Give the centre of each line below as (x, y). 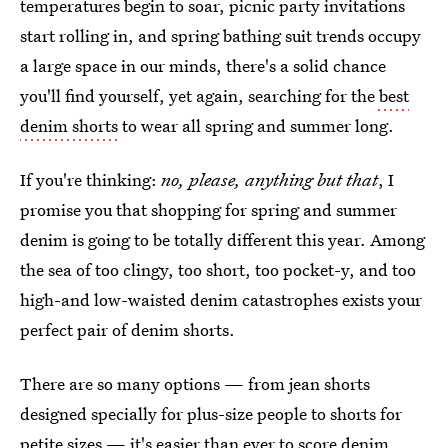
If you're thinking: (90, 179)
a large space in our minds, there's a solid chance (203, 65)
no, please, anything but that (269, 179)
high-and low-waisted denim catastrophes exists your (221, 299)
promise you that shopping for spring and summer (208, 209)
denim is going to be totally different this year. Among (222, 239)
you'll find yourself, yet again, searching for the (197, 95)
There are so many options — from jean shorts (195, 383)
